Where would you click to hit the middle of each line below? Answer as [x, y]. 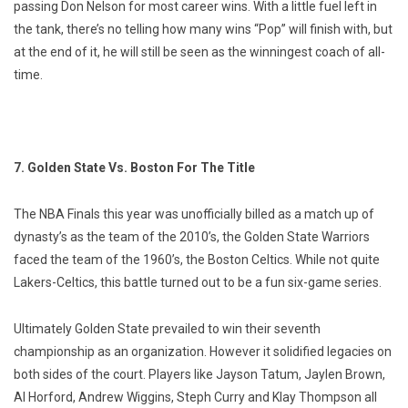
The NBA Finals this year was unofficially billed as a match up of [194, 214]
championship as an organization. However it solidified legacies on [203, 352]
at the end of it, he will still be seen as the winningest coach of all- [199, 52]
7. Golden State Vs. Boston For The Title [134, 168]
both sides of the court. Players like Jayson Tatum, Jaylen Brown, [199, 375]
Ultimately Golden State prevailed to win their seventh [167, 329]
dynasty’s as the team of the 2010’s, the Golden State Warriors [192, 237]
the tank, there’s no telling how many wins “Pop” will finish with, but [203, 30]
